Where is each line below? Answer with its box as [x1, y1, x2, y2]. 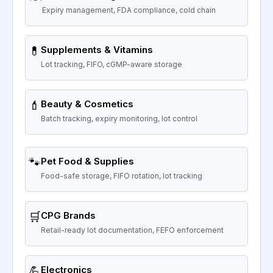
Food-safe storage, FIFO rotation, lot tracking [41, 171, 202, 180]
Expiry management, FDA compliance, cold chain [42, 5, 216, 15]
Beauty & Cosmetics [41, 97, 133, 110]
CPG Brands [41, 209, 96, 221]
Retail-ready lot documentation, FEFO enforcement [41, 225, 224, 235]
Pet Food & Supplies [41, 155, 134, 167]
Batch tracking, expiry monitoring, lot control [41, 113, 197, 123]
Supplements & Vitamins [41, 43, 153, 55]
